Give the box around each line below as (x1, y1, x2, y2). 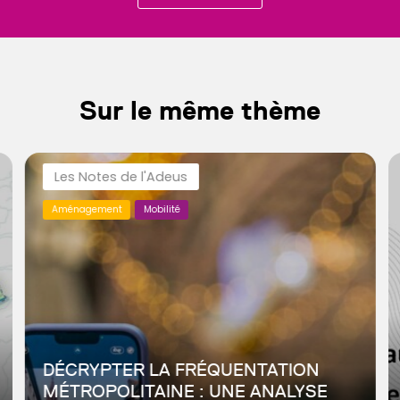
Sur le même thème (79, 94, 321, 126)
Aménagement (50, 203, 121, 217)
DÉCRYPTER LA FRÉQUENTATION (42, 359, 320, 379)
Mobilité (143, 203, 180, 217)
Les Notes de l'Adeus (54, 167, 187, 186)
